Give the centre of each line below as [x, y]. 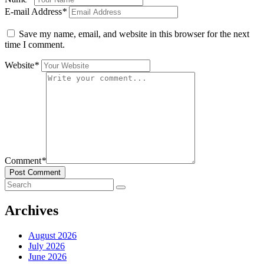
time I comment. [35, 45]
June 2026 [47, 257]
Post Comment [35, 173]
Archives [32, 211]
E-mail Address [33, 12]
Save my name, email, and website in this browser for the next [134, 34]
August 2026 [52, 236]
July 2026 [47, 246]
